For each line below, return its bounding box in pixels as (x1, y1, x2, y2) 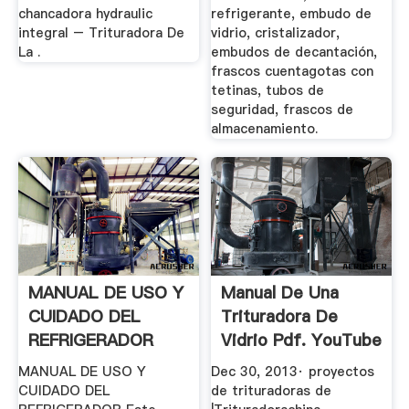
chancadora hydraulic (17, 5, 152, 24)
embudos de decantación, (211, 43, 378, 62)
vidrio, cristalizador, (211, 24, 341, 43)
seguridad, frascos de (211, 100, 354, 120)
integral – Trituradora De (17, 24, 184, 43)
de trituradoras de (211, 382, 332, 401)
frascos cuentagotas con (211, 62, 374, 81)
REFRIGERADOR (27, 328, 153, 351)
